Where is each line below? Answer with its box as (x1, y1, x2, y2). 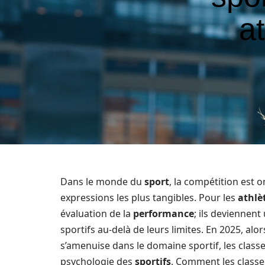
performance (133, 207, 194, 220)
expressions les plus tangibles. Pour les (60, 191, 238, 204)
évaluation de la (60, 207, 133, 220)
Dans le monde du (60, 175, 144, 188)
